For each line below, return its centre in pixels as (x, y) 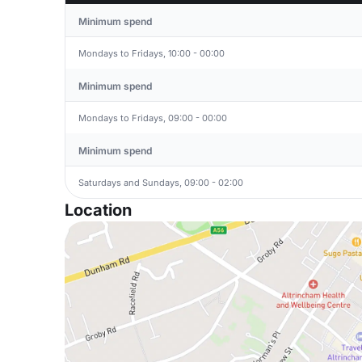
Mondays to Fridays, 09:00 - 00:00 (153, 118)
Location (98, 210)
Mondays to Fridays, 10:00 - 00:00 (152, 53)
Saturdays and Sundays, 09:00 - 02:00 (161, 182)
